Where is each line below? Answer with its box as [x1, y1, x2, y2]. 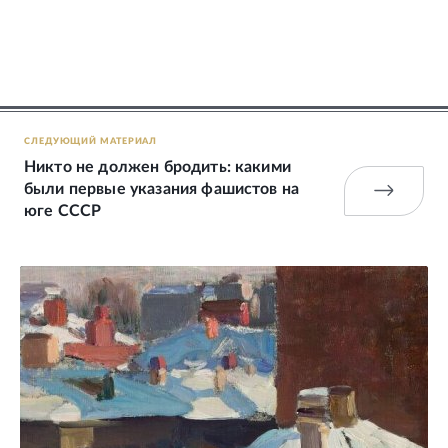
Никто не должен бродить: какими [24, 158, 291, 175]
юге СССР [24, 202, 102, 219]
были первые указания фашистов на [24, 180, 300, 197]
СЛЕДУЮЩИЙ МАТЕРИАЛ [24, 136, 158, 146]
